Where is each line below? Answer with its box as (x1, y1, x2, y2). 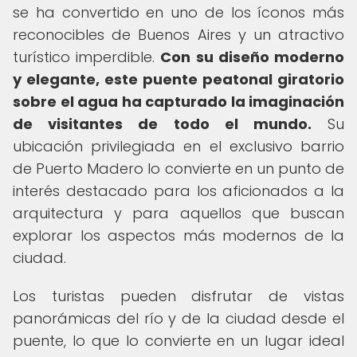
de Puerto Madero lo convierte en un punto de (13, 159, 344, 178)
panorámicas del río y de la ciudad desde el (13, 308, 344, 328)
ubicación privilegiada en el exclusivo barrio (13, 136, 344, 156)
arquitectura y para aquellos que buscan (13, 203, 344, 223)
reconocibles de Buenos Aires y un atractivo (13, 25, 344, 45)
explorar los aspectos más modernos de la (13, 226, 344, 245)
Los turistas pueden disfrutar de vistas (13, 286, 344, 306)
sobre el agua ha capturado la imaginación (13, 92, 344, 112)
